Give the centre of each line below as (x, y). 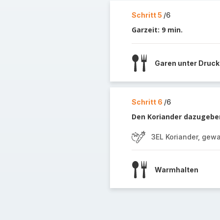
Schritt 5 (147, 15)
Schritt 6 (148, 102)
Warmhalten (176, 169)
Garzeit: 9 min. (157, 30)
